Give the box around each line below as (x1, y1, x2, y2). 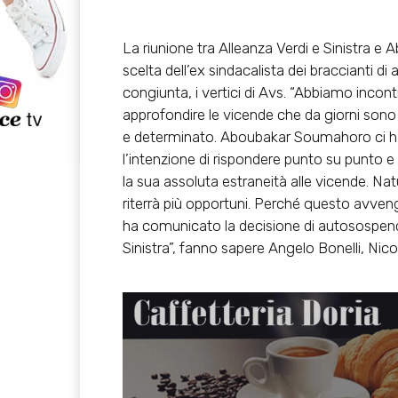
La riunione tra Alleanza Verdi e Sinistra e (123, 38, 386, 57)
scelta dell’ (123, 60, 189, 79)
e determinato (123, 127, 214, 146)
